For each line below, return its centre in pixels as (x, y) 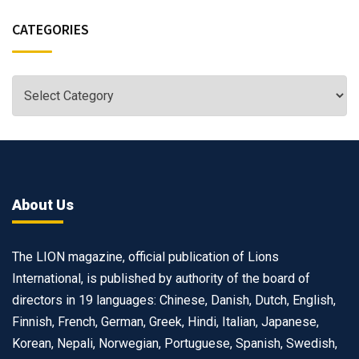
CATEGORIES (50, 29)
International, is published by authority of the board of (161, 278)
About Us (43, 204)
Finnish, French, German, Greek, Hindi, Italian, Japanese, (165, 321)
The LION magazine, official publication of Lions (145, 256)
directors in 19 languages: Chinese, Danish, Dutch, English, (174, 300)
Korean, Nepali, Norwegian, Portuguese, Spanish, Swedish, (175, 343)
